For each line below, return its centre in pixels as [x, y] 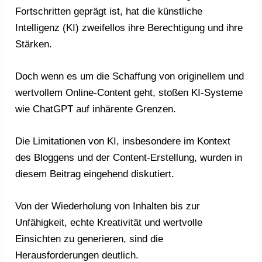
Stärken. [34, 44]
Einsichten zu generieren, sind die [89, 239]
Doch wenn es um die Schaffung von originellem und [130, 76]
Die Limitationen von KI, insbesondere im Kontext [123, 142]
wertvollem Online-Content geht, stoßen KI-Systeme [129, 93]
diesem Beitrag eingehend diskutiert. [95, 174]
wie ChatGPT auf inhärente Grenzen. [96, 109]
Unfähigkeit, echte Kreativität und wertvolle [109, 223]
